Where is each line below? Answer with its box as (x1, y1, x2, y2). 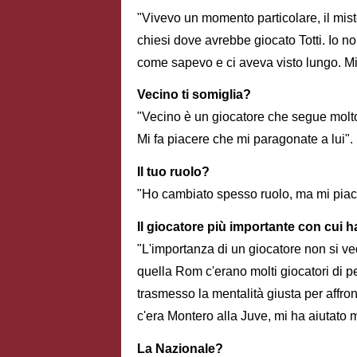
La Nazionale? (137, 341, 223, 355)
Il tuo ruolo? (137, 165, 210, 179)
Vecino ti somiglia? (137, 88, 251, 102)
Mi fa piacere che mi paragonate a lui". (137, 132, 353, 147)
